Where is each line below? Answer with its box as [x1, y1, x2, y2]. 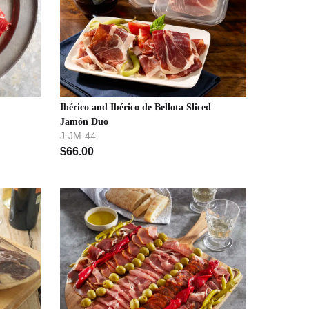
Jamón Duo [60, 116, 109, 127]
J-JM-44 [60, 130, 97, 141]
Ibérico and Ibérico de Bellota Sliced [60, 101, 212, 112]
